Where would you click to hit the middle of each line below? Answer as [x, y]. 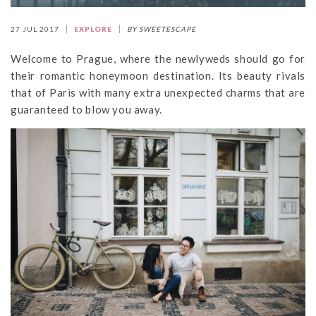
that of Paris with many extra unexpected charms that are [158, 92]
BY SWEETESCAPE [162, 29]
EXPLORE [93, 29]
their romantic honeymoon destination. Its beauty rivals [158, 75]
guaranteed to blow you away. [86, 109]
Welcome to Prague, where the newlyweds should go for [158, 59]
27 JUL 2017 [35, 29]
